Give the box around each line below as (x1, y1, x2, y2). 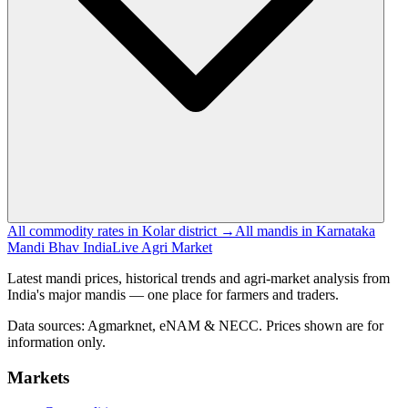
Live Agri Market (112, 239, 212, 255)
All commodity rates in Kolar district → (7, 222, 235, 239)
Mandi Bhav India (7, 239, 112, 255)
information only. (7, 333, 106, 350)
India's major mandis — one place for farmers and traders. (7, 286, 339, 302)
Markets (7, 367, 69, 387)
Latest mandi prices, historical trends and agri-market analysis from (7, 270, 390, 286)
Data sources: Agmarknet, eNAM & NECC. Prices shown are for (7, 317, 383, 333)
